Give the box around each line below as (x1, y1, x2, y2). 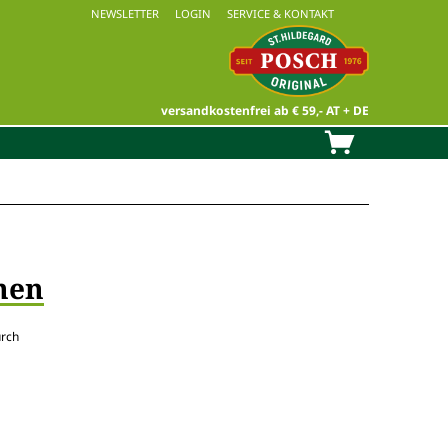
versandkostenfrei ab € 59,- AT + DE (160, 102, 369, 119)
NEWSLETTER (91, 6, 160, 21)
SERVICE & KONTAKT (227, 6, 335, 21)
